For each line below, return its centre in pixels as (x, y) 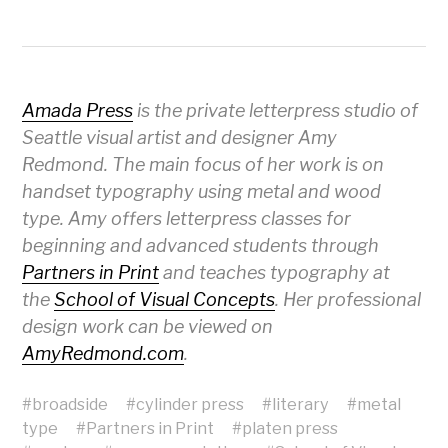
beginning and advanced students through (201, 246)
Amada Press (78, 111)
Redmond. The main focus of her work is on (203, 165)
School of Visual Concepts (165, 300)
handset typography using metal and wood (202, 192)
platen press (290, 428)
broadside (70, 404)
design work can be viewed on (148, 327)
